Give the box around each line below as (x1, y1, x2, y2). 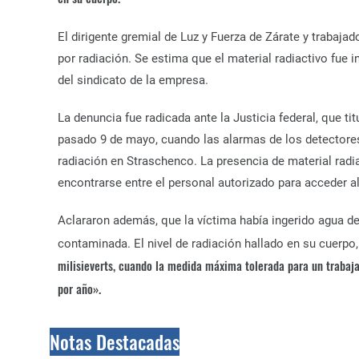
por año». (58, 280, 101, 297)
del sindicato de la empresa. (58, 73, 208, 87)
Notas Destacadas (50, 328, 179, 356)
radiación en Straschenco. (58, 154, 200, 168)
